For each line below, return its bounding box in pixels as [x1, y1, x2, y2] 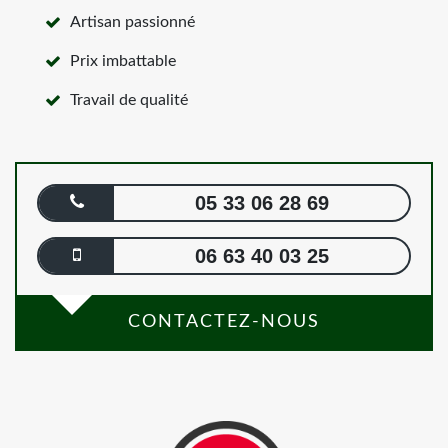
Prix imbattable [70, 52, 176, 69]
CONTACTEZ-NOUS [128, 312, 320, 331]
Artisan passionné [70, 13, 195, 30]
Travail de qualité [70, 91, 188, 108]
